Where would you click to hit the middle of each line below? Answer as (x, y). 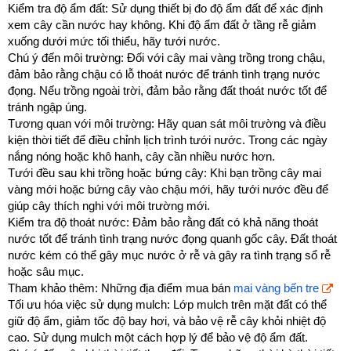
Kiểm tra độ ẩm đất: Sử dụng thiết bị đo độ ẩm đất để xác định (165, 9)
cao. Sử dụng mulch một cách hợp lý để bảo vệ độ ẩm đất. (158, 338)
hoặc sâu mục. (46, 272)
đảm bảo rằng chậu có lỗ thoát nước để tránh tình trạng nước (164, 74)
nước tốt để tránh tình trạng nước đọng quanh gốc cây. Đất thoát (172, 239)
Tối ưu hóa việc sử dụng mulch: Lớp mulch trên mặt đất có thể (167, 305)
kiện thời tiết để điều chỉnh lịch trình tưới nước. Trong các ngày (168, 140)
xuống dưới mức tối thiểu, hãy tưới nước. (114, 42)
